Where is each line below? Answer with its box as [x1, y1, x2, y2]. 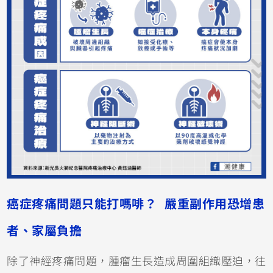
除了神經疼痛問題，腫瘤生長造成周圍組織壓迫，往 [7, 255, 266, 268]
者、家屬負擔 [7, 224, 82, 238]
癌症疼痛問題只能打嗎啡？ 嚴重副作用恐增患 [7, 197, 265, 211]
